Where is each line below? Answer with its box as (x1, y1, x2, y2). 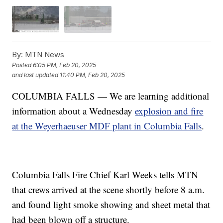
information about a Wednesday (12, 104, 135, 117)
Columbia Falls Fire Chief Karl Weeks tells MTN (12, 168, 199, 181)
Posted (12, 61, 33, 69)
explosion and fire (135, 104, 204, 117)
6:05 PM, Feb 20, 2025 (33, 61, 97, 69)
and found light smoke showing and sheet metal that (12, 198, 211, 211)
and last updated (12, 71, 59, 79)
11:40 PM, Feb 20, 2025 (60, 71, 125, 79)
